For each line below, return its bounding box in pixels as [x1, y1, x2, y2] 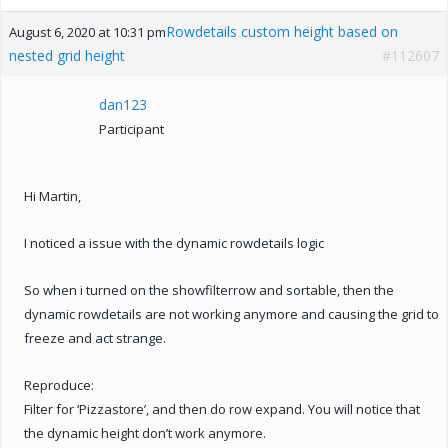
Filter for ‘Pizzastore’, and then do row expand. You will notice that [24, 399, 420, 418]
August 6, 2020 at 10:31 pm [9, 22, 166, 41]
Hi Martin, [24, 186, 81, 205]
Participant [99, 119, 164, 138]
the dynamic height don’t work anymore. [24, 423, 266, 442]
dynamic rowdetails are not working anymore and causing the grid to [24, 304, 439, 323]
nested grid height [9, 45, 125, 65]
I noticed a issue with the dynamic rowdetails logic [24, 233, 324, 252]
